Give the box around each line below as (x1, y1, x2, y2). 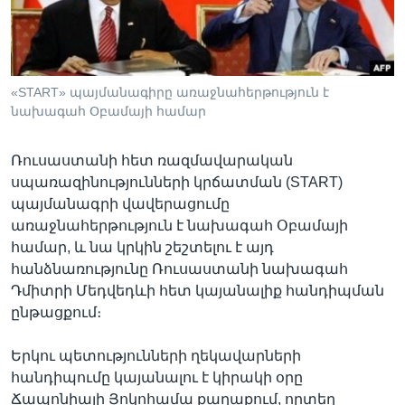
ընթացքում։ (11, 304, 101, 320)
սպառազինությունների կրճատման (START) (11, 174, 343, 190)
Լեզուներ (29, 59, 101, 75)
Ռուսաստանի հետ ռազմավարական (11, 152, 293, 168)
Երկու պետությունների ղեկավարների (11, 347, 301, 363)
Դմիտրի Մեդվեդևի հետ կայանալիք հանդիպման (11, 282, 384, 298)
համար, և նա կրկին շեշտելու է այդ (11, 239, 274, 255)
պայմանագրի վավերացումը (11, 195, 230, 212)
